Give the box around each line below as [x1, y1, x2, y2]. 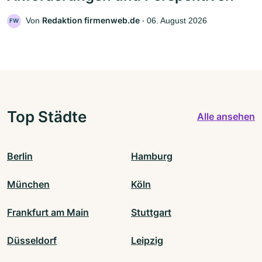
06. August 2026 [147, 15, 207, 25]
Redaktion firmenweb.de [42, 15, 140, 25]
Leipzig [131, 234, 163, 246]
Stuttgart [131, 206, 171, 218]
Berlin [7, 150, 33, 162]
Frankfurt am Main [7, 206, 89, 218]
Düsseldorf [7, 234, 57, 246]
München [7, 178, 50, 190]
